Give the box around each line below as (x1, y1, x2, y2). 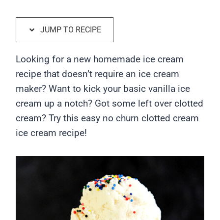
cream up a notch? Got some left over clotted (16, 98, 203, 110)
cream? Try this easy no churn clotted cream (16, 112, 199, 124)
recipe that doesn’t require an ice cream (16, 68, 179, 80)
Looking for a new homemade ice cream (16, 54, 184, 65)
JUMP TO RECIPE (38, 25, 101, 35)
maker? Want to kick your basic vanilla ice (16, 83, 190, 95)
